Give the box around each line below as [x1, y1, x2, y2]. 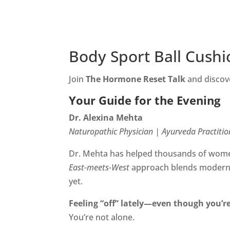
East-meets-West [69, 161, 130, 173]
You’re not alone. [69, 211, 135, 223]
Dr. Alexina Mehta [69, 111, 143, 123]
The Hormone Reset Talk [86, 73, 186, 85]
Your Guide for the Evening [69, 92, 221, 108]
